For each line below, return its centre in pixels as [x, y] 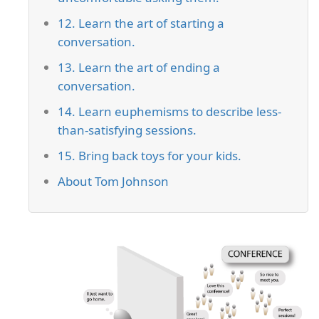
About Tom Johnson [113, 182]
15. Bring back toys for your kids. [150, 156]
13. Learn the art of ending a [139, 68]
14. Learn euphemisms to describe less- [169, 112]
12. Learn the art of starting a [141, 23]
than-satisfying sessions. [127, 130]
